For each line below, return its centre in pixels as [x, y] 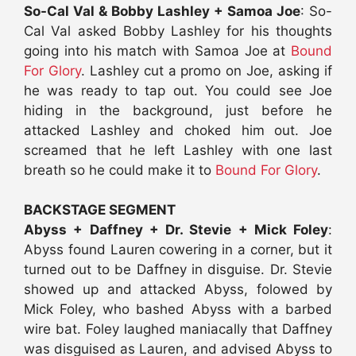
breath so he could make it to [120, 170]
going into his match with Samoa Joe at [157, 50]
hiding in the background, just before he [178, 110]
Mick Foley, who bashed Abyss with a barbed [178, 310]
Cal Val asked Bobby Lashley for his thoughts [178, 31]
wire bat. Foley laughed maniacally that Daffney [178, 329]
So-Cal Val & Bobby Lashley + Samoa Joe [162, 11]
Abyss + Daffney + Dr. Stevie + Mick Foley [176, 230]
